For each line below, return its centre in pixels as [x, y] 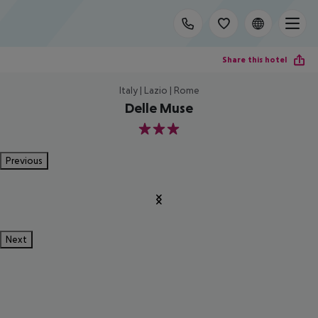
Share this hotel [254, 59]
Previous [24, 160]
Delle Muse [159, 108]
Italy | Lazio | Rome [159, 90]
